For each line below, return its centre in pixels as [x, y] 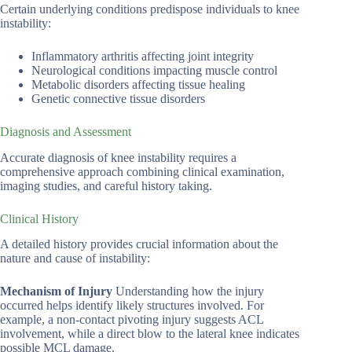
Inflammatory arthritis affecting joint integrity [143, 56]
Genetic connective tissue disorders [118, 98]
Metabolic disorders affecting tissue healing [138, 84]
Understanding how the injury [188, 291]
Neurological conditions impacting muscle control [154, 70]
